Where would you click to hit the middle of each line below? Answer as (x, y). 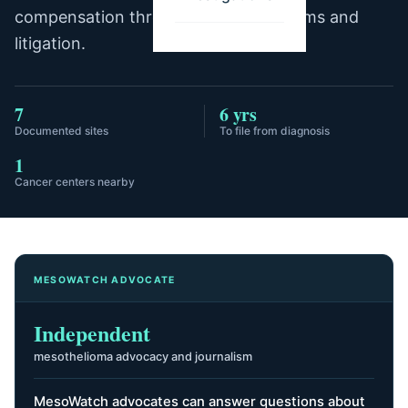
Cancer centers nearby (75, 182)
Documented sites (61, 131)
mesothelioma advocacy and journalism (143, 357)
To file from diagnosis (275, 131)
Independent (92, 333)
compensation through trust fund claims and (187, 17)
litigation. (50, 43)
